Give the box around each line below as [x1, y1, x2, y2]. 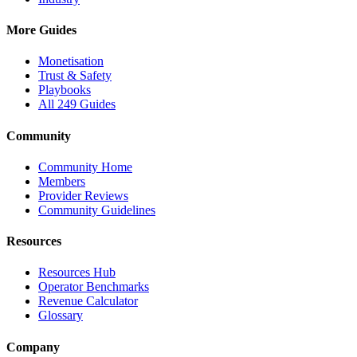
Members [38, 174, 85, 188]
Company [6, 339, 60, 354]
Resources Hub [38, 265, 116, 280]
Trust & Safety [38, 69, 112, 83]
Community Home [38, 159, 132, 174]
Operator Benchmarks [38, 280, 149, 294]
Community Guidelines [38, 202, 155, 217]
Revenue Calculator [38, 294, 138, 308]
